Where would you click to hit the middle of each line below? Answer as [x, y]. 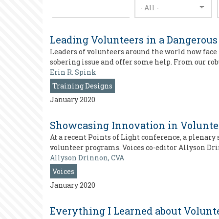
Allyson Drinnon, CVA [87, 158]
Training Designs [82, 86]
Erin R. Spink [73, 72]
